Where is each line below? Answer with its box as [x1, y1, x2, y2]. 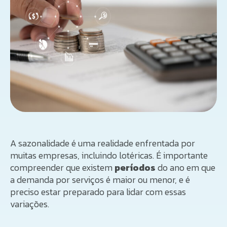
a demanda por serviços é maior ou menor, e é [10, 172, 190, 186]
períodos [115, 160, 156, 174]
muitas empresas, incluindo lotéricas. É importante [10, 148, 208, 162]
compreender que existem [10, 160, 115, 174]
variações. [10, 197, 49, 211]
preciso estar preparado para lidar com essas [10, 184, 186, 199]
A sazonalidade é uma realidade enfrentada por [10, 136, 195, 150]
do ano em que [156, 160, 215, 174]
